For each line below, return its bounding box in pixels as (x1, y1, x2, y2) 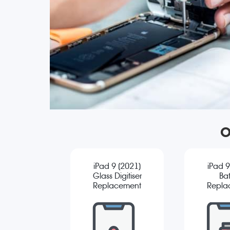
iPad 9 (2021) (93, 161, 141, 171)
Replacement (93, 181, 141, 191)
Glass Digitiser (92, 171, 142, 181)
